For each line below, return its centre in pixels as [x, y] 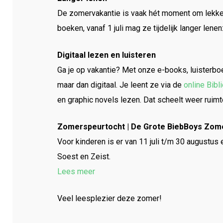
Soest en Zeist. [84, 157]
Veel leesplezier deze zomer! [110, 198]
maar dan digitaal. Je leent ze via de [120, 85]
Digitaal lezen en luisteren [107, 55]
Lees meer [76, 171]
